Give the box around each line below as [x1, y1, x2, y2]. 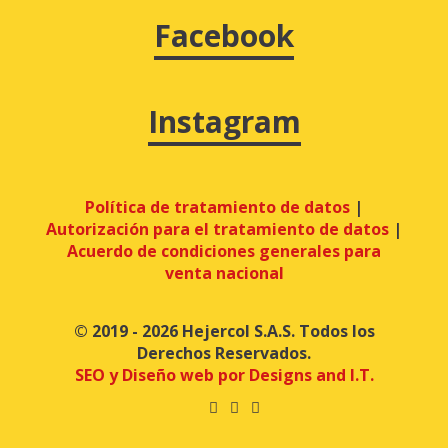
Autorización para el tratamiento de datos [46, 218, 389, 240]
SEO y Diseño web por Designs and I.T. [74, 364, 374, 386]
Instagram [147, 101, 301, 142]
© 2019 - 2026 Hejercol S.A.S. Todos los [73, 320, 375, 342]
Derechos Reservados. [137, 342, 311, 364]
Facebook [154, 15, 294, 56]
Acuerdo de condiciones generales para [67, 240, 381, 262]
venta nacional [164, 262, 284, 284]
